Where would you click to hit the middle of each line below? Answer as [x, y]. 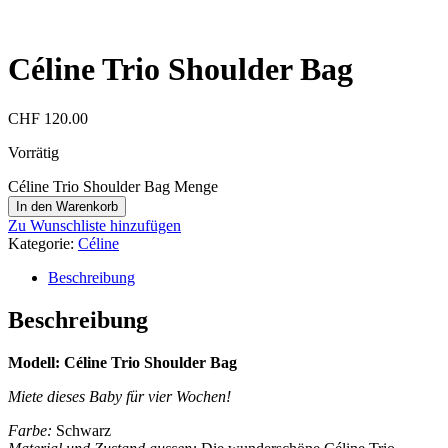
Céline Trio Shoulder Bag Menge [113, 186]
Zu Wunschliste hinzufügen [94, 225]
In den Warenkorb [67, 206]
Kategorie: [43, 243]
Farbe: [30, 430]
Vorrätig [33, 152]
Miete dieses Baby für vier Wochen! [119, 396]
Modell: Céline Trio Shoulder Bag [122, 362]
